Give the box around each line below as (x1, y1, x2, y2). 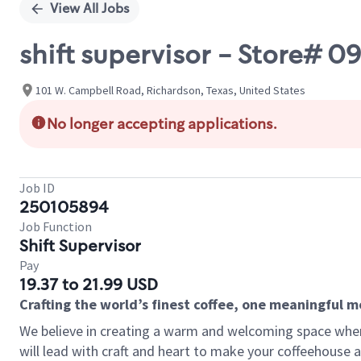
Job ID (19, 180, 55, 196)
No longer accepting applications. (47, 114, 277, 134)
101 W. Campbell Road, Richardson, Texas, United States (35, 82, 305, 98)
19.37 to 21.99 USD (19, 274, 158, 295)
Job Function (19, 218, 92, 234)
